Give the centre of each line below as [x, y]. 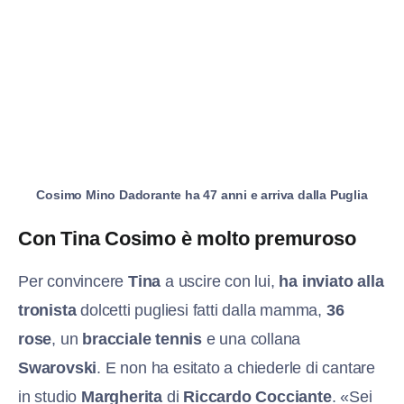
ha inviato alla [331, 281]
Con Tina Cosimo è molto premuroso [187, 238]
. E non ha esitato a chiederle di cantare [236, 367]
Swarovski [58, 367]
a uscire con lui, [220, 281]
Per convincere [73, 281]
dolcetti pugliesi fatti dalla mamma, [201, 310]
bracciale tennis [142, 339]
